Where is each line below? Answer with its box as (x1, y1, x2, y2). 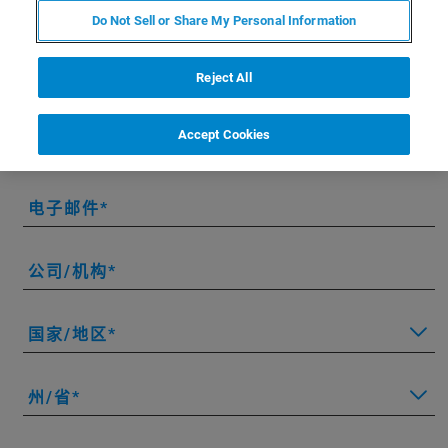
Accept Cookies (177, 127, 271, 142)
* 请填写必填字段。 (23, 24, 127, 38)
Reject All (196, 70, 252, 85)
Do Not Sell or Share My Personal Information (91, 13, 357, 28)
